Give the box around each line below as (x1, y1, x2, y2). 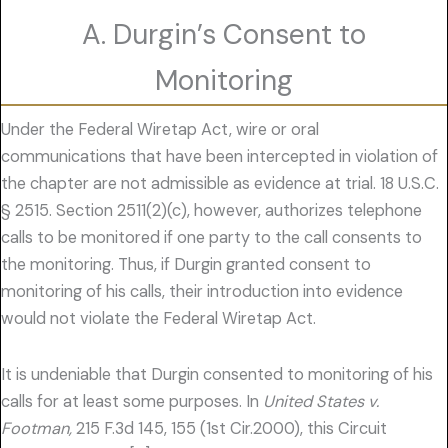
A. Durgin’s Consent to (82, 15, 366, 53)
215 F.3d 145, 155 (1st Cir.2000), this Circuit (72, 417, 387, 439)
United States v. (263, 390, 379, 412)
